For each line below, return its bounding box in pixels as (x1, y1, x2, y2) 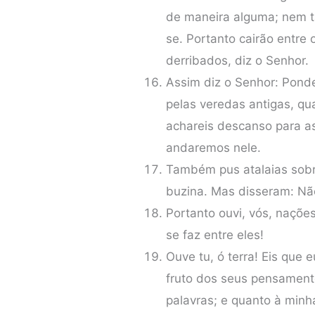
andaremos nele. (166, 140, 262, 155)
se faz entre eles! (166, 227, 264, 242)
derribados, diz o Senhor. (166, 53, 309, 67)
